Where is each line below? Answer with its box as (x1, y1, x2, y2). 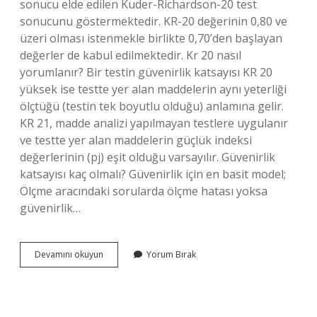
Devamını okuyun (35, 248, 103, 260)
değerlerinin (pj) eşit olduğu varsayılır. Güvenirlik (20, 149, 275, 165)
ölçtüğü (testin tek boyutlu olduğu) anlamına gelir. (20, 98, 284, 114)
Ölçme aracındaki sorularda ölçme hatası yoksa (20, 183, 267, 199)
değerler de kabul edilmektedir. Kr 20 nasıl (20, 47, 241, 63)
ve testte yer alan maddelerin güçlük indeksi (20, 132, 252, 148)
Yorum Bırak (146, 248, 196, 260)
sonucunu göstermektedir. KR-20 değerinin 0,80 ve (20, 13, 287, 29)
